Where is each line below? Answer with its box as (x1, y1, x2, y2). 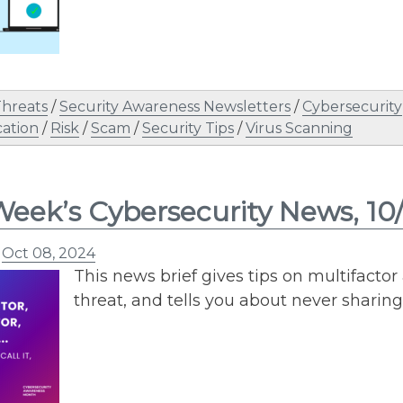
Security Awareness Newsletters (59, 97, 291, 115)
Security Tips (142, 119, 234, 137)
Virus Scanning (246, 119, 353, 137)
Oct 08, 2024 (2, 244, 95, 262)
